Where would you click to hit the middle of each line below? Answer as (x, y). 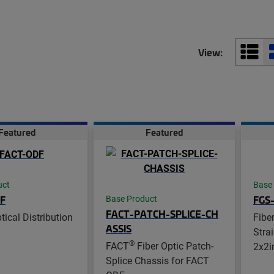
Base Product (131, 198)
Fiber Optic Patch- (174, 245)
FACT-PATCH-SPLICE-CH (162, 213)
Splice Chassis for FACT (157, 260)
